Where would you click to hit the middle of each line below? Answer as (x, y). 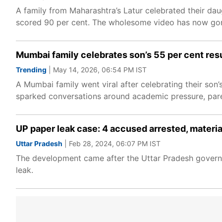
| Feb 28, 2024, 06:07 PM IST (111, 143)
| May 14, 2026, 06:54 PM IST (97, 70)
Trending (31, 70)
